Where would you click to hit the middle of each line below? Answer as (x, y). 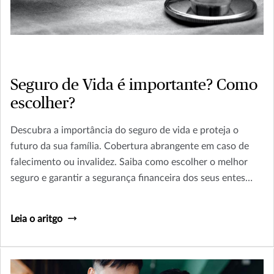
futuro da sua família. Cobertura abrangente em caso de (130, 146)
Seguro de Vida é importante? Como (134, 85)
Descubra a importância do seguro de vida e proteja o (124, 130)
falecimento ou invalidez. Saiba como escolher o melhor (129, 162)
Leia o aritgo (36, 219)
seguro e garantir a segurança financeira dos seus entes (128, 178)
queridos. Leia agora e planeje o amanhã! (96, 194)
